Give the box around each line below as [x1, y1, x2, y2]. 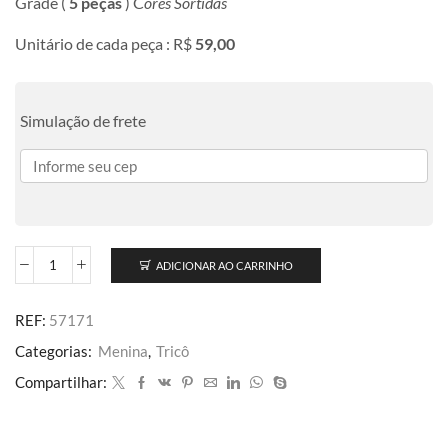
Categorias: [15, 342, 95, 361]
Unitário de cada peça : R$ [15, 34, 195, 54]
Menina [98, 342, 148, 361]
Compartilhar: [15, 373, 107, 392]
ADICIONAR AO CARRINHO [155, 258, 293, 272]
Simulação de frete [20, 111, 146, 131]
